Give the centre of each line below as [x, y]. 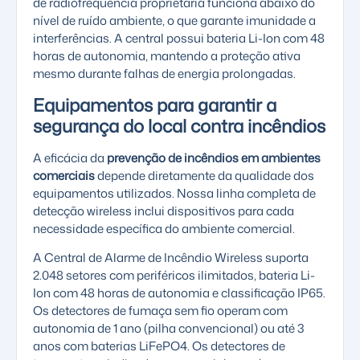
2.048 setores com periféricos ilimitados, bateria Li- [174, 276]
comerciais [64, 175]
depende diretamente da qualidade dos [205, 175]
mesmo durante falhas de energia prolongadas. [164, 74]
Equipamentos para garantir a [155, 104]
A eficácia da [70, 157]
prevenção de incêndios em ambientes [214, 157]
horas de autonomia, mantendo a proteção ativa [167, 56]
